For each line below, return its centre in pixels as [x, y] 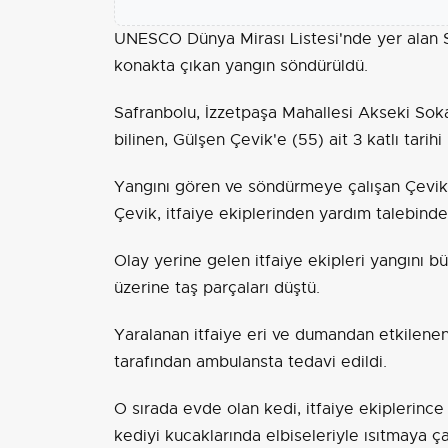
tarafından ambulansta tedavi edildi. [250, 362]
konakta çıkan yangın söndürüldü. [241, 66]
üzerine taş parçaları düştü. [217, 288]
